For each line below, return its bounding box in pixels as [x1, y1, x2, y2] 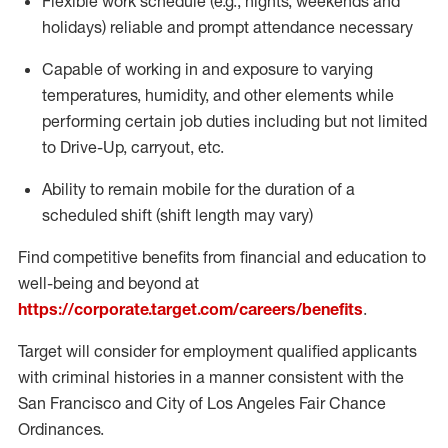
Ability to [42, 179, 108, 199]
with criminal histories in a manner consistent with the [18, 367, 404, 387]
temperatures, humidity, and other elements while [42, 85, 394, 105]
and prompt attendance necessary [163, 17, 413, 37]
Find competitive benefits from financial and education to [18, 247, 426, 267]
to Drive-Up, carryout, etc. [42, 137, 224, 157]
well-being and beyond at [18, 273, 199, 293]
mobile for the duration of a [158, 179, 355, 199]
